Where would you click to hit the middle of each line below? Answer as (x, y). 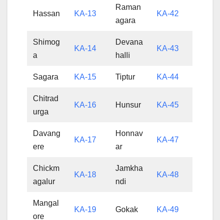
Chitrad (46, 98)
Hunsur (128, 105)
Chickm (46, 168)
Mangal (46, 203)
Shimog (47, 42)
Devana (129, 42)
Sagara (46, 77)
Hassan (47, 13)
